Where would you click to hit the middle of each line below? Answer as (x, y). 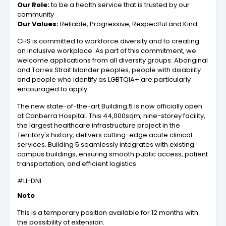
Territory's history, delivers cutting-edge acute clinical (105, 135)
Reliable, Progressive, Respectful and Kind (128, 24)
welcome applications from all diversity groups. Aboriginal (112, 60)
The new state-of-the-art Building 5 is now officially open (110, 106)
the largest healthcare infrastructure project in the (99, 125)
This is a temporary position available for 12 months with (108, 212)
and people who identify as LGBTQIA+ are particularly (104, 79)
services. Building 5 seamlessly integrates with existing (106, 144)
